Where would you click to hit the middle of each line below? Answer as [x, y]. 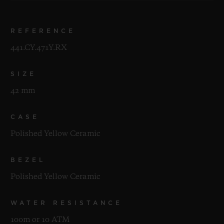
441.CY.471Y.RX [39, 48]
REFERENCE [43, 31]
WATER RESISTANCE [66, 203]
